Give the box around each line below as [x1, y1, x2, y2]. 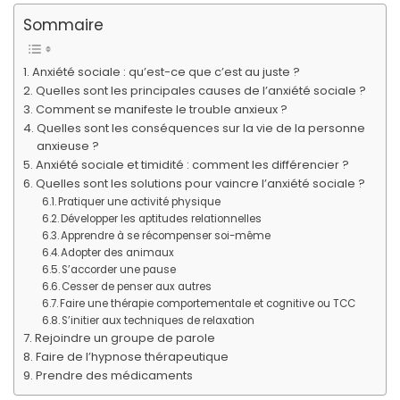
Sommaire [23, 13, 104, 36]
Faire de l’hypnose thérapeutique [35, 348, 229, 366]
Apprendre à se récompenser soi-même [60, 229, 271, 244]
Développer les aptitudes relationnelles [60, 212, 262, 227]
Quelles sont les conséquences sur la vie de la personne [36, 120, 365, 137]
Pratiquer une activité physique [57, 195, 221, 210]
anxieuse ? [36, 137, 99, 155]
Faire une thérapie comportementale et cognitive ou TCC [59, 296, 355, 312]
